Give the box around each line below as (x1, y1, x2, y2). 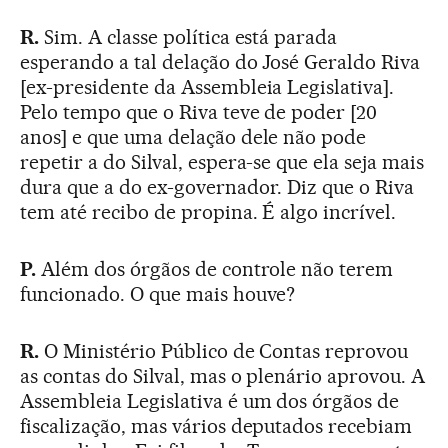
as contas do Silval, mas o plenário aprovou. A (20, 364, 426, 389)
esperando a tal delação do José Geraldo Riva (20, 50, 421, 75)
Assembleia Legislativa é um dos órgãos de (20, 389, 400, 414)
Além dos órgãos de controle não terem (40, 257, 394, 282)
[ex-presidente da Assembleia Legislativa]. (20, 75, 395, 100)
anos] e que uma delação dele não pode (20, 125, 367, 150)
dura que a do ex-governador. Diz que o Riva (20, 175, 415, 200)
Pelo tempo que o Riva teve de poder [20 (20, 100, 378, 125)
